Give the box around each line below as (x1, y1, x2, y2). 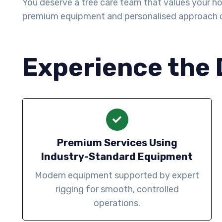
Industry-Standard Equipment (41, 151, 193, 163)
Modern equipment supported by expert (35, 170, 199, 181)
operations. (94, 198, 140, 209)
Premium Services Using (56, 137, 177, 149)
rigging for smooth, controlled (55, 184, 179, 195)
